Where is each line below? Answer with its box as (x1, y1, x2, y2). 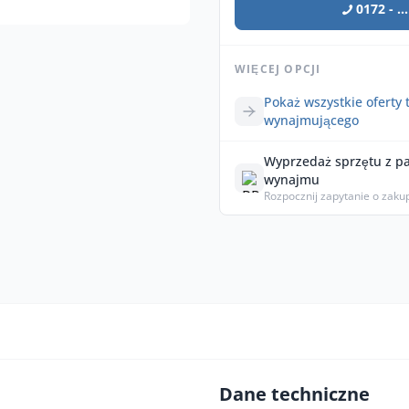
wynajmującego (264, 111, 359, 129)
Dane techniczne (219, 382, 370, 406)
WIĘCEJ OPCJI (235, 61, 321, 77)
